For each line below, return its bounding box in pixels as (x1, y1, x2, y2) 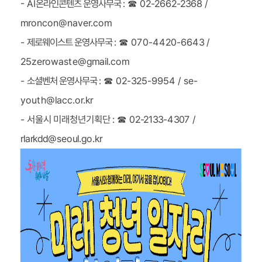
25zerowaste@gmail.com (20, 56, 130, 68)
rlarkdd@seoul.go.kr (20, 133, 102, 145)
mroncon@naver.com (20, 17, 112, 29)
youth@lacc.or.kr (20, 94, 94, 106)
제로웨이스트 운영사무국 (26, 36, 114, 49)
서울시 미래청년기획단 (26, 113, 113, 126)
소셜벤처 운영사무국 (26, 75, 99, 87)
